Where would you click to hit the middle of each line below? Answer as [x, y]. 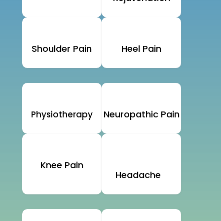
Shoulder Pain [62, 49]
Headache [138, 175]
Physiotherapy [62, 115]
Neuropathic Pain [141, 114]
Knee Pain [62, 165]
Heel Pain [142, 49]
